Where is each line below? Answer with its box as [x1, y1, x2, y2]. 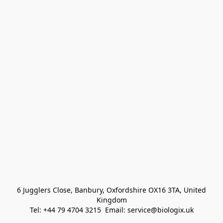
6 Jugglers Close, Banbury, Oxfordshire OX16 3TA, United [15, 185, 206, 195]
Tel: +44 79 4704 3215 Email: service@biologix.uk [29, 205, 194, 215]
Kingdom [96, 195, 127, 205]
